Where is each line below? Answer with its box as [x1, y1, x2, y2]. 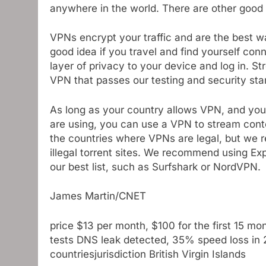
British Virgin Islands [146, 248, 246, 260]
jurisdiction [94, 248, 146, 260]
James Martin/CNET [50, 190, 146, 202]
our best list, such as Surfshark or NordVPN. [50, 160, 261, 173]
